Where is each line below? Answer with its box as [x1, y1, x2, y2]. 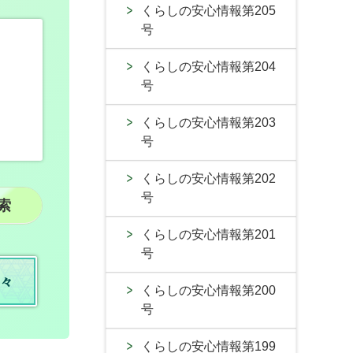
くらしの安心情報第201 [141, 228, 276, 241]
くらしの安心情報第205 [141, 4, 276, 17]
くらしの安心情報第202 [141, 172, 276, 185]
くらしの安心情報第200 [141, 284, 276, 297]
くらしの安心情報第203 [141, 116, 276, 129]
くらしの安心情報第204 [141, 60, 276, 73]
